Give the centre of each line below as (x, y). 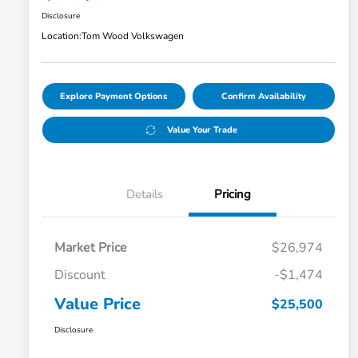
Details (145, 195)
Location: (62, 36)
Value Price (97, 304)
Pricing (233, 195)
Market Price (91, 248)
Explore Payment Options (114, 97)
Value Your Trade (202, 130)
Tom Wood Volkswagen (133, 36)
